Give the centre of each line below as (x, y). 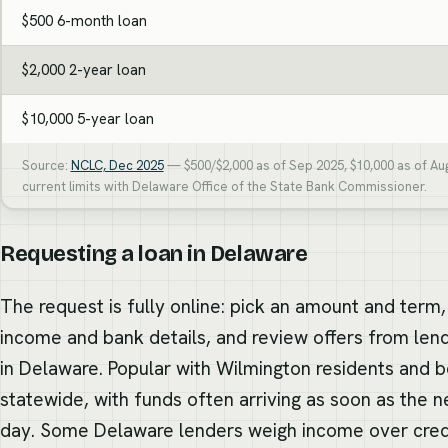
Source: (46, 165)
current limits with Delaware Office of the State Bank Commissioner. (224, 186)
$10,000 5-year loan (87, 118)
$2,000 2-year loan (83, 69)
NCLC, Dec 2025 (117, 165)
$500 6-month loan (84, 20)
